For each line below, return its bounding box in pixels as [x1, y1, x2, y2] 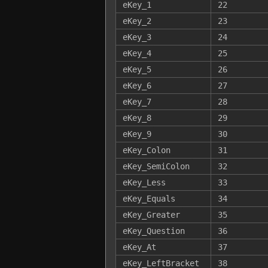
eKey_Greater [122, 209, 180, 220]
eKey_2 [122, 16, 151, 26]
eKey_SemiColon [122, 161, 190, 171]
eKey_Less [122, 177, 166, 187]
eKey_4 [122, 48, 151, 58]
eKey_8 [122, 112, 151, 123]
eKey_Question [122, 226, 185, 236]
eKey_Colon [122, 145, 170, 155]
